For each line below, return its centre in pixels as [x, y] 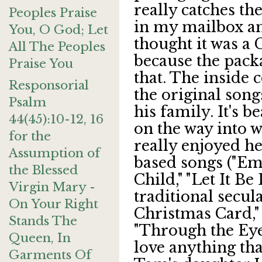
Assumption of [54, 153]
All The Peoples [57, 47]
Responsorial [49, 85]
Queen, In [40, 238]
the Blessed [43, 170]
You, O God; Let [58, 30]
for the [30, 136]
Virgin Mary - [52, 187]
